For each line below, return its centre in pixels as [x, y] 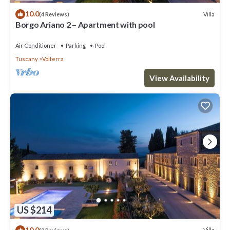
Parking [76, 45]
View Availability [179, 78]
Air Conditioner [36, 45]
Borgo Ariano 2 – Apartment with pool [85, 24]
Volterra [53, 59]
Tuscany [27, 59]
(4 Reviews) [54, 14]
